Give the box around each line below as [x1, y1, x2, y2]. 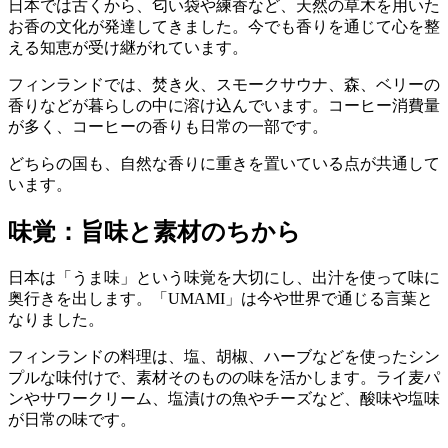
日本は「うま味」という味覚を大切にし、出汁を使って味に [8, 269, 440, 286]
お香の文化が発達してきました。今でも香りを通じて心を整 [8, 18, 440, 36]
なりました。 [8, 311, 104, 328]
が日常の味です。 [8, 411, 136, 428]
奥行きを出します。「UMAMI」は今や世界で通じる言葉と [8, 290, 433, 307]
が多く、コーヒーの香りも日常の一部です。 [8, 118, 328, 136]
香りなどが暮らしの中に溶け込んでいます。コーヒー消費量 [8, 97, 440, 115]
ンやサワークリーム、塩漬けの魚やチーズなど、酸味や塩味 [8, 390, 440, 407]
